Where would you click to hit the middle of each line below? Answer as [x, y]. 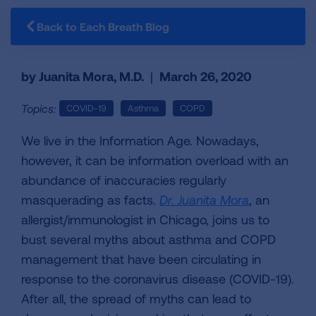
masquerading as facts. [90, 200]
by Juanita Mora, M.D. [84, 76]
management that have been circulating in [141, 259]
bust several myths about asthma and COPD [148, 239]
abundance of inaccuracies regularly [124, 180]
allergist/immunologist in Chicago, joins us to [145, 219]
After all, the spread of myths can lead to [136, 298]
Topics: [38, 108]
